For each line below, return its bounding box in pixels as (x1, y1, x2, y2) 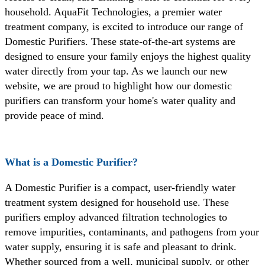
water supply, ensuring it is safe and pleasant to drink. (5, 241, 237, 253)
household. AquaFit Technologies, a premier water (5, 5, 222, 18)
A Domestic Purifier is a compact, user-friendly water (5, 182, 235, 194)
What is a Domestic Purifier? (5, 156, 138, 168)
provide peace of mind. (5, 109, 104, 121)
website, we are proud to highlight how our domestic (5, 79, 232, 92)
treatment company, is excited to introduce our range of (5, 20, 243, 33)
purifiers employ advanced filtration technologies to (5, 211, 227, 224)
